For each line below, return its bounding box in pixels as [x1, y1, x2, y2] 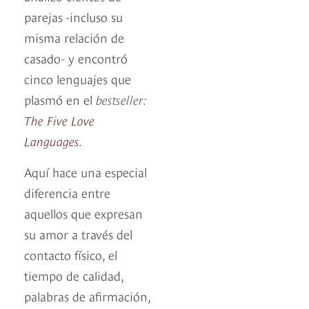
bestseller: [96, 90, 147, 108]
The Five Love [24, 111, 94, 129]
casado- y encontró [24, 49, 128, 67]
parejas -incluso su [24, 8, 123, 26]
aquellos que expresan [24, 204, 143, 222]
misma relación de [24, 28, 124, 46]
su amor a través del [24, 225, 132, 243]
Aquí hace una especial [24, 163, 147, 181]
